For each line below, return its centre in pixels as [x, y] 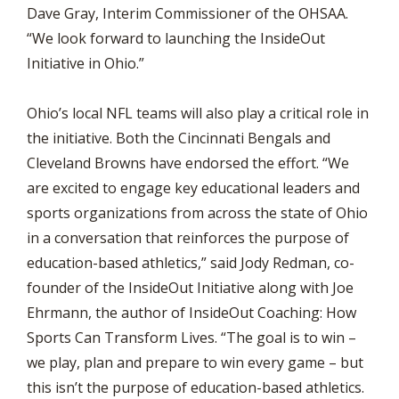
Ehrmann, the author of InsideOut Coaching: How [191, 313]
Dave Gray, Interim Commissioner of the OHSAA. [187, 13]
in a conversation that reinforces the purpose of [188, 238]
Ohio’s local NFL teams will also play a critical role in [198, 113]
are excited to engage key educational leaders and [193, 188]
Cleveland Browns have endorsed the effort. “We [188, 163]
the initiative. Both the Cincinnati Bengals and [179, 138]
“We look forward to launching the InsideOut [176, 38]
